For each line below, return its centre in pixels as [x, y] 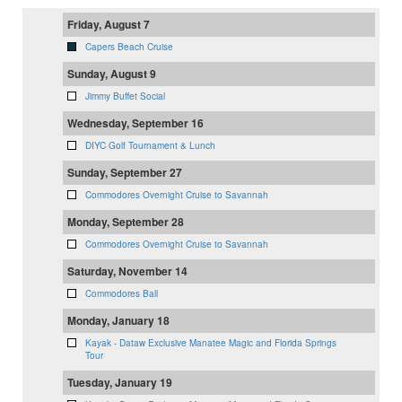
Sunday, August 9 [112, 74]
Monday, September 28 [126, 222]
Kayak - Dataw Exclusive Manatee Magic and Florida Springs [211, 343]
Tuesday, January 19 [120, 383]
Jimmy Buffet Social [125, 96]
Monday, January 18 [118, 321]
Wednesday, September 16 [135, 123]
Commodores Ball [122, 294]
